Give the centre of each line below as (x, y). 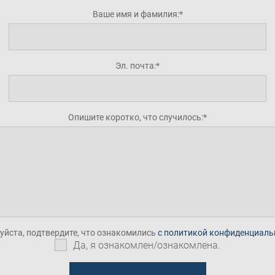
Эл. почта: (136, 66)
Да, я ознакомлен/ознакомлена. (147, 245)
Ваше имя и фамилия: (136, 14)
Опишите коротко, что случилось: (136, 117)
